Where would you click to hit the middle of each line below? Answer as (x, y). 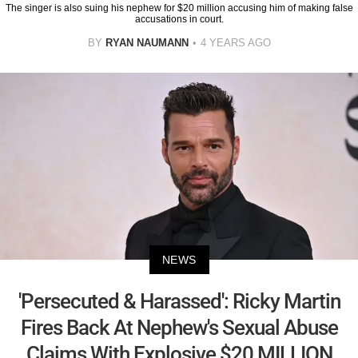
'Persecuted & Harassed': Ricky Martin (179, 302)
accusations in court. (179, 19)
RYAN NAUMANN (147, 42)
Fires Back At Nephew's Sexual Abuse (179, 328)
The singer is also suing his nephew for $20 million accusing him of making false (179, 8)
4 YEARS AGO (235, 42)
